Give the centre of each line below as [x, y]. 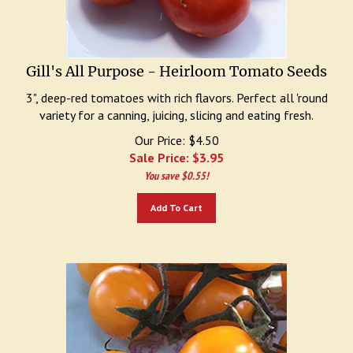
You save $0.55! [176, 168]
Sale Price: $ [164, 150]
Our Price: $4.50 [176, 132]
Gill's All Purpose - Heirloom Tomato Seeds [176, 63]
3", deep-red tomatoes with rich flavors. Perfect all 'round [176, 90]
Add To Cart [176, 200]
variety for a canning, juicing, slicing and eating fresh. [176, 107]
